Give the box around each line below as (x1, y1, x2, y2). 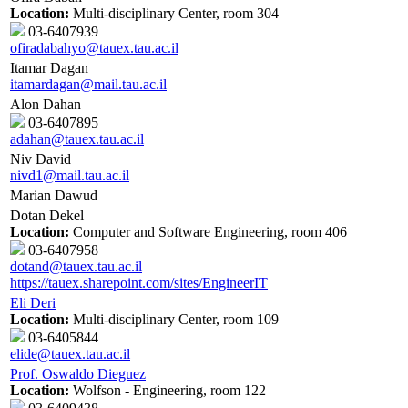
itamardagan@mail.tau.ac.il (10, 76, 167, 93)
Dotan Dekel (10, 208, 84, 224)
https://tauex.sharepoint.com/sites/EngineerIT (10, 275, 268, 291)
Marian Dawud (10, 188, 97, 204)
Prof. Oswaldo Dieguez (10, 366, 146, 382)
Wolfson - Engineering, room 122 (69, 382, 266, 399)
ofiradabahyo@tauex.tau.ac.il (10, 40, 178, 56)
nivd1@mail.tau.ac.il (10, 168, 129, 184)
